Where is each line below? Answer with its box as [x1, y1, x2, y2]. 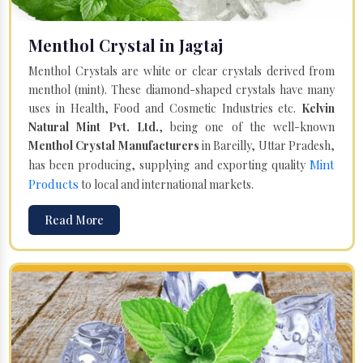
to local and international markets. [79, 176, 254, 192]
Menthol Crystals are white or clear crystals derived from [28, 62, 335, 79]
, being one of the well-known [158, 118, 335, 135]
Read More [45, 211, 104, 228]
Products [28, 175, 79, 192]
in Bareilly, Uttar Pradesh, [199, 137, 335, 153]
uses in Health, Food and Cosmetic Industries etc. [28, 100, 301, 116]
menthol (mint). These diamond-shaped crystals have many [28, 81, 335, 97]
